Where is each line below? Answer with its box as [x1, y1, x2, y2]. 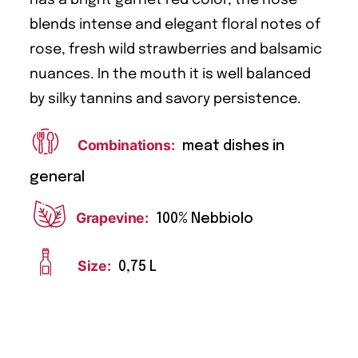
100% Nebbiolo [155, 212, 253, 227]
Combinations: [78, 137, 175, 154]
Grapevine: [76, 209, 149, 227]
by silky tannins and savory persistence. [30, 91, 301, 106]
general [30, 170, 85, 185]
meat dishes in [181, 139, 284, 154]
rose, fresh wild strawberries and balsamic [30, 42, 322, 57]
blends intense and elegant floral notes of [30, 17, 320, 32]
